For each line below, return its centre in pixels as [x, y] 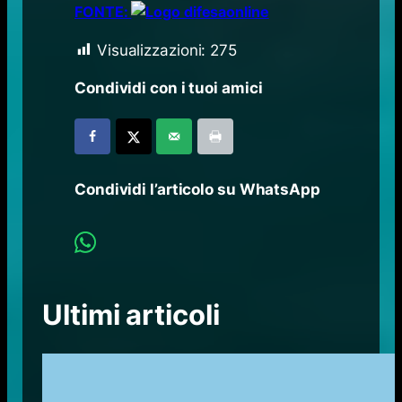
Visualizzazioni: [151, 50]
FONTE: [103, 11]
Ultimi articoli [131, 314]
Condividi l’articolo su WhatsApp [197, 190]
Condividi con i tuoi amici [169, 88]
